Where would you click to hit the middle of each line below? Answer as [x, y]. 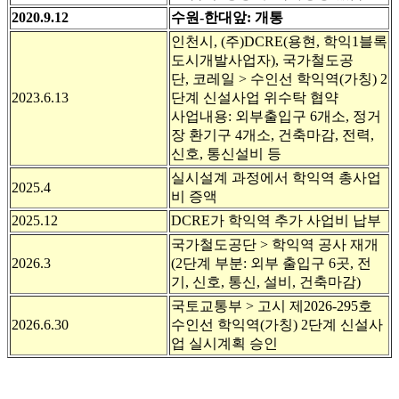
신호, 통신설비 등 [226, 154]
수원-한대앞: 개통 [227, 18]
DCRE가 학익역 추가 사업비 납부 [276, 221]
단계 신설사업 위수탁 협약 [255, 98]
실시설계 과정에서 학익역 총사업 [276, 178]
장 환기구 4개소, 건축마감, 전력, [273, 135]
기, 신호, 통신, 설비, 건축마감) [266, 282]
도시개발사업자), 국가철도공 [262, 61]
